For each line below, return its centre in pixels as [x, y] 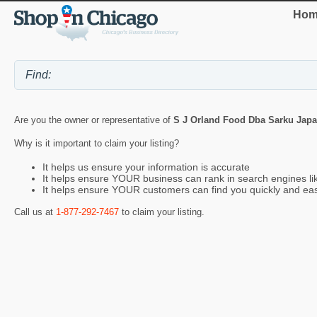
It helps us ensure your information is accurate [146, 167]
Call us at [35, 212]
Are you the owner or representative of [94, 120]
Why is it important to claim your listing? [97, 144]
